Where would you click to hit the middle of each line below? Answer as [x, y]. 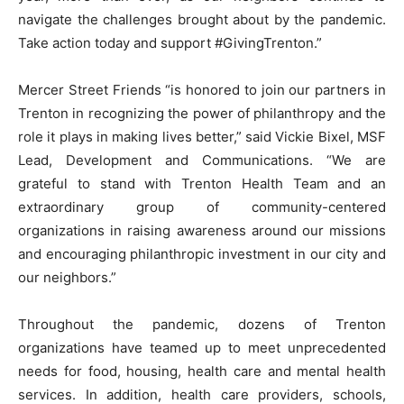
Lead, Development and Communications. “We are [202, 160]
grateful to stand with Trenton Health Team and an [202, 183]
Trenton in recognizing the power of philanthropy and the [202, 113]
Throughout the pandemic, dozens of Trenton [202, 324]
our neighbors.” [67, 277]
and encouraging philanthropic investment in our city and [202, 253]
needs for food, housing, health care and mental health [202, 371]
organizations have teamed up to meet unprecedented [202, 347]
